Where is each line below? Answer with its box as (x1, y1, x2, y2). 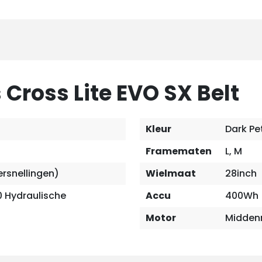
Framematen (146, 144, 212, 158)
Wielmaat (146, 167, 196, 180)
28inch (225, 167, 257, 180)
